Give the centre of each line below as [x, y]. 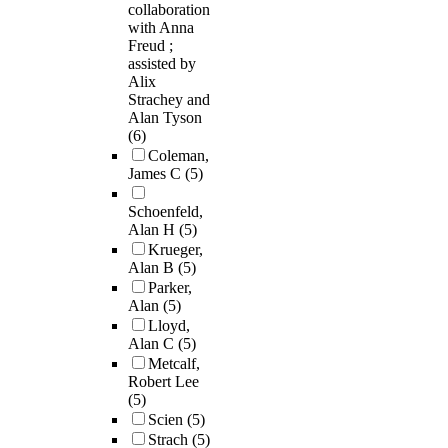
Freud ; [150, 46]
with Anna [161, 28]
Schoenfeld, [165, 212]
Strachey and [169, 100]
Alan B [153, 268]
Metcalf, [174, 364]
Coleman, [178, 156]
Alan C [153, 344]
